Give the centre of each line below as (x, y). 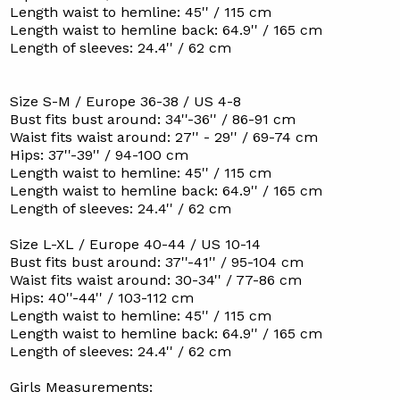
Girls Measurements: (81, 387)
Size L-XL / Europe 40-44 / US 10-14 (135, 244)
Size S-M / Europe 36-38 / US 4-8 (125, 101)
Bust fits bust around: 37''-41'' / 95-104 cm (156, 262)
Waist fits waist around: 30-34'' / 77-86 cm (155, 280)
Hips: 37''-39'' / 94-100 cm (99, 155)
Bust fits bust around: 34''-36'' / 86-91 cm (152, 119)
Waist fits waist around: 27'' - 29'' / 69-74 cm (163, 137)
